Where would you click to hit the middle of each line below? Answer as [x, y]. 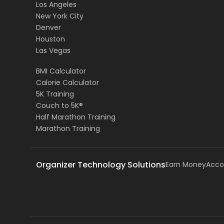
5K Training [55, 94]
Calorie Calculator [67, 83]
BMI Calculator [61, 71]
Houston [50, 39]
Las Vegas [53, 51]
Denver [48, 28]
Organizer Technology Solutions [101, 165]
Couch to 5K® [59, 106]
